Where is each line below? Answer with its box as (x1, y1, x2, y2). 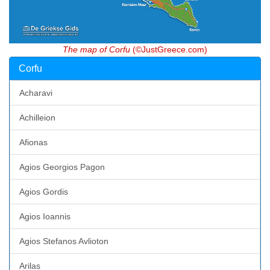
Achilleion (19, 112, 55, 122)
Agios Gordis (19, 186, 68, 196)
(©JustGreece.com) (130, 44, 207, 54)
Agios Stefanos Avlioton (19, 236, 108, 246)
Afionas (19, 137, 48, 147)
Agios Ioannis (19, 211, 71, 221)
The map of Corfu (63, 44, 130, 54)
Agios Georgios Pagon (19, 162, 105, 172)
